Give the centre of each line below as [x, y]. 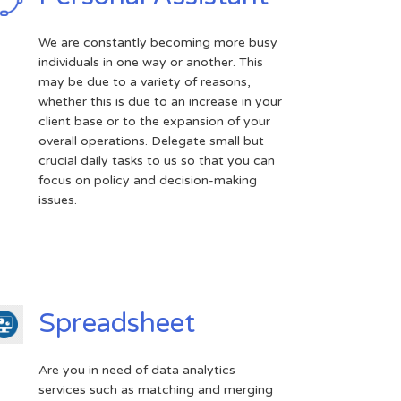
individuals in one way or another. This [151, 62]
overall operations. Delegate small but [152, 141]
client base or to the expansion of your [155, 121]
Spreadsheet [117, 323]
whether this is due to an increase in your [161, 101]
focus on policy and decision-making [148, 180]
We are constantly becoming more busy [158, 42]
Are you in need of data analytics [137, 370]
